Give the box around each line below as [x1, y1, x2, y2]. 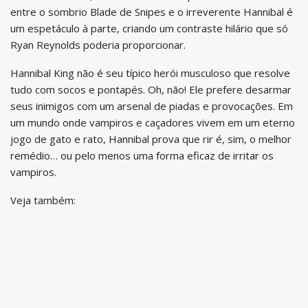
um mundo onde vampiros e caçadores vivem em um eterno [10, 115, 295, 129]
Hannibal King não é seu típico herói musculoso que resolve [10, 65, 290, 80]
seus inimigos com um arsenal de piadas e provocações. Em [10, 98, 293, 113]
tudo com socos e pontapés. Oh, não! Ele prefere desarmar [10, 82, 291, 96]
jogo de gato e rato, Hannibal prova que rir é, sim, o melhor [10, 131, 291, 146]
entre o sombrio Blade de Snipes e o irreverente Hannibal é [10, 4, 293, 19]
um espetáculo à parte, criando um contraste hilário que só [10, 21, 288, 35]
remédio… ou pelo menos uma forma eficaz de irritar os [10, 148, 274, 162]
